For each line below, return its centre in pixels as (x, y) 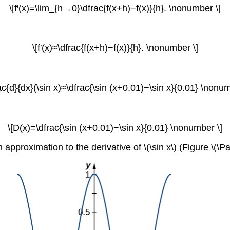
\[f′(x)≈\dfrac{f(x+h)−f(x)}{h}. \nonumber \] (115, 48)
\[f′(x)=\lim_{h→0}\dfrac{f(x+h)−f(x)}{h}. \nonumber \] (115, 8)
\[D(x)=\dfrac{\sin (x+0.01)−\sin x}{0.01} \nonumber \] (115, 128)
